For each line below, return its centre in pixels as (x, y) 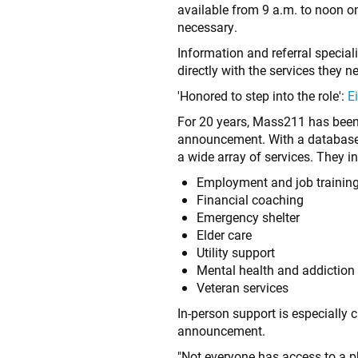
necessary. (207, 27)
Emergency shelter (248, 217)
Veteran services (242, 288)
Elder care (224, 235)
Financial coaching (250, 200)
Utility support (235, 253)
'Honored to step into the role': (262, 96)
